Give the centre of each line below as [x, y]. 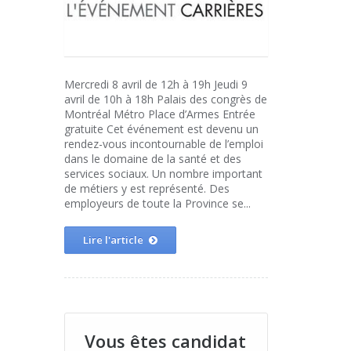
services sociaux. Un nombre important [163, 174]
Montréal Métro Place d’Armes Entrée [160, 114]
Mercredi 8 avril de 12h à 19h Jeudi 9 [156, 84]
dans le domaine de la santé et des [153, 159]
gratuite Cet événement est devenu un [161, 129]
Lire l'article [113, 240]
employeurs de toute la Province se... [157, 203]
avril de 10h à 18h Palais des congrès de [166, 99]
